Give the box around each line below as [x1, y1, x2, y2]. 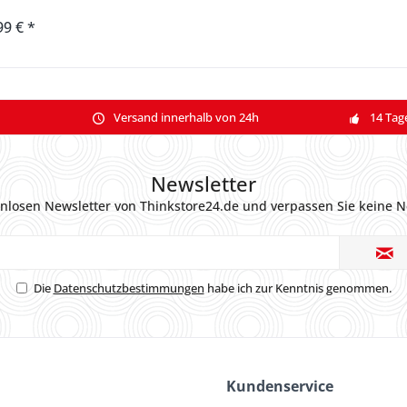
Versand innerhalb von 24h [113, 108, 259, 125]
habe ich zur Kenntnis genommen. [203, 280, 392, 297]
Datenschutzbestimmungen [53, 280, 204, 297]
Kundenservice [226, 376, 333, 397]
